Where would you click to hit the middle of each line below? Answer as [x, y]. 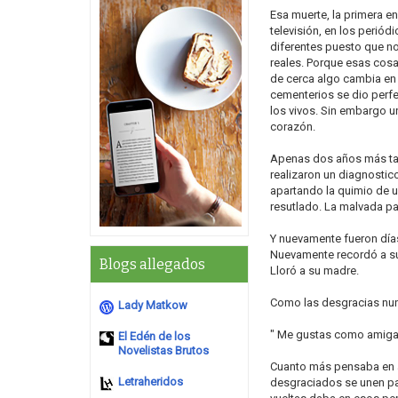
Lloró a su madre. [314, 271]
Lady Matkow [153, 305]
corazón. [292, 127]
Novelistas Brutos [163, 350]
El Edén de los [154, 336]
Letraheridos [151, 382]
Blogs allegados [152, 264]
